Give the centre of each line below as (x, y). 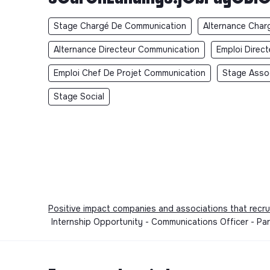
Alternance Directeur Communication (127, 49)
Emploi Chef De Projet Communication (130, 73)
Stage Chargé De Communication (120, 26)
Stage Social (79, 96)
